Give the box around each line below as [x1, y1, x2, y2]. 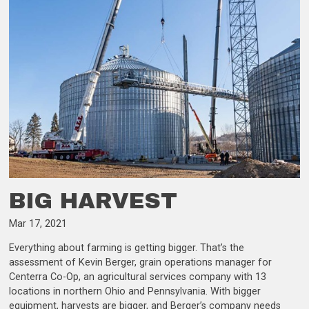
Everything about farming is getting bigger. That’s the [9, 242, 245, 255]
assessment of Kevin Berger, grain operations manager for [9, 257, 272, 269]
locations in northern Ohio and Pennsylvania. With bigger [9, 286, 261, 298]
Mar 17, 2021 [9, 217, 68, 230]
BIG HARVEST [9, 188, 178, 213]
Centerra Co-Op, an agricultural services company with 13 [9, 271, 267, 283]
